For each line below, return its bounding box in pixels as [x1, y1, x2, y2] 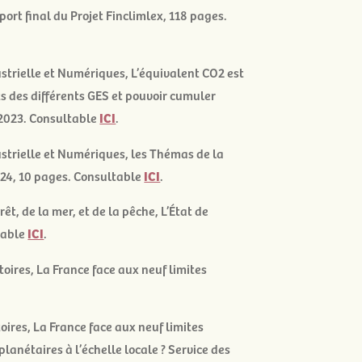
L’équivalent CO [131, 63, 219, 82]
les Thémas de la [131, 143, 225, 162]
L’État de [161, 201, 209, 220]
